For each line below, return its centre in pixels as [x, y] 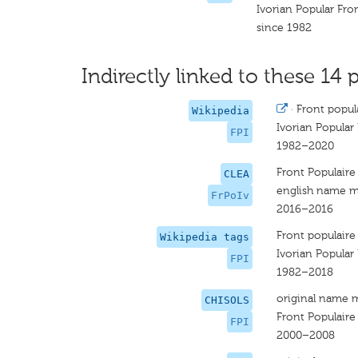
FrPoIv [230, 195]
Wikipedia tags [204, 237]
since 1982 [284, 28]
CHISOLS [227, 300]
